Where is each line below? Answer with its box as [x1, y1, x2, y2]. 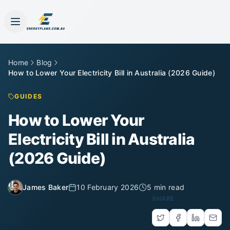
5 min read [147, 183, 185, 191]
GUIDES [14, 92, 43, 100]
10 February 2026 [76, 183, 139, 191]
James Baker [23, 183, 69, 191]
